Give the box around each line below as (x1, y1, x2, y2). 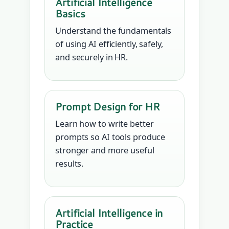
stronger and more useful (55, 145, 154, 156)
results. (55, 158, 84, 170)
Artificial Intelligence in (55, 205, 163, 220)
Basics (55, 6, 85, 21)
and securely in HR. (55, 52, 128, 63)
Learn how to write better (55, 118, 154, 130)
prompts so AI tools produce (55, 131, 166, 143)
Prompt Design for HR (55, 99, 160, 114)
